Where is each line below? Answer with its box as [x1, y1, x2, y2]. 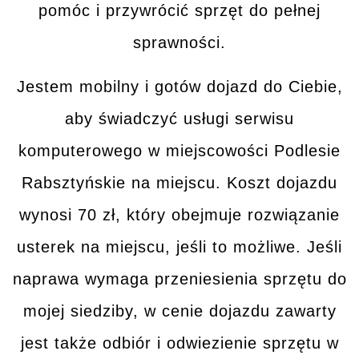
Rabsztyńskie [22, 173, 131, 192]
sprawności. [133, 34, 226, 52]
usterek [17, 237, 81, 256]
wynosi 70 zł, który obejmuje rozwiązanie [19, 205, 340, 224]
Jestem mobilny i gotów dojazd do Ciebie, [16, 77, 343, 95]
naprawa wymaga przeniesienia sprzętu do [12, 269, 347, 288]
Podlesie [274, 141, 341, 159]
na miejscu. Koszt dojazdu [131, 173, 337, 192]
